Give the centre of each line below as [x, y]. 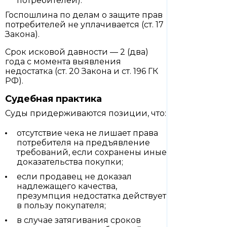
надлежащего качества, [67, 186]
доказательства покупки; [70, 162]
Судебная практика [53, 99]
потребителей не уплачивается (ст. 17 [84, 25]
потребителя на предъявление [83, 143]
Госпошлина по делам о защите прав [84, 15]
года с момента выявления [63, 62]
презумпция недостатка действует [91, 196]
